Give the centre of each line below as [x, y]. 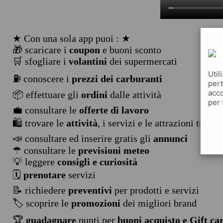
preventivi [90, 190]
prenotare [44, 175]
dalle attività [134, 95]
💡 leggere [35, 162]
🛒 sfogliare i [40, 61]
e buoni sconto [130, 50]
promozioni [96, 203]
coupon [84, 50]
